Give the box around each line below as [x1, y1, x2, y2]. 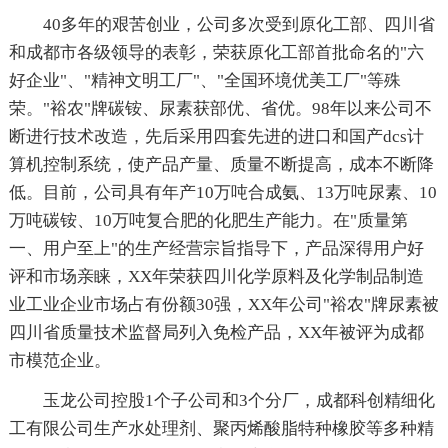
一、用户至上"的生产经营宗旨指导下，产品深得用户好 [8, 238, 424, 258]
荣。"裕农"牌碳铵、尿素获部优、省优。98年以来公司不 [8, 98, 432, 118]
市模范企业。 [8, 350, 111, 370]
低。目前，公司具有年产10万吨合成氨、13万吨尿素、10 [8, 182, 437, 202]
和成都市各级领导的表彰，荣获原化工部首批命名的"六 [8, 42, 424, 62]
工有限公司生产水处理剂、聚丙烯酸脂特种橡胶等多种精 [8, 418, 434, 438]
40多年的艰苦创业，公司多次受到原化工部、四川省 [42, 14, 435, 34]
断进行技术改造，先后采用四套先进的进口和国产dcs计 [8, 126, 424, 146]
